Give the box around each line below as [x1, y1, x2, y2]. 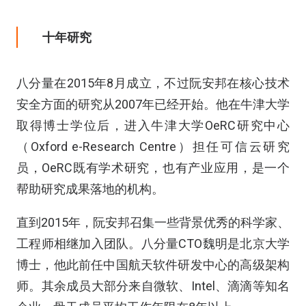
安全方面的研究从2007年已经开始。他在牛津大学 [16, 97, 290, 112]
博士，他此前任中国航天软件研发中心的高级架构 [16, 258, 290, 273]
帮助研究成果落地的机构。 [16, 182, 164, 197]
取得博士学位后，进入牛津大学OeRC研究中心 [16, 118, 290, 133]
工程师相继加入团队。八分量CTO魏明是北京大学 [16, 236, 290, 251]
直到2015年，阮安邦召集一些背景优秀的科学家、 [16, 215, 290, 230]
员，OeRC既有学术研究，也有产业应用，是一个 [16, 161, 290, 176]
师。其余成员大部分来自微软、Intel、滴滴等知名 [16, 279, 290, 294]
